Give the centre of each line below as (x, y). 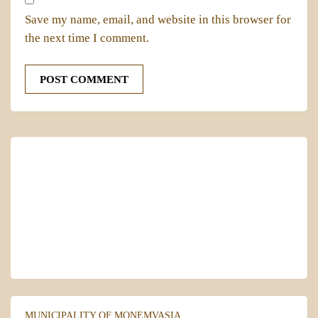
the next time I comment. (87, 38)
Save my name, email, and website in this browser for (158, 20)
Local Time (159, 183)
